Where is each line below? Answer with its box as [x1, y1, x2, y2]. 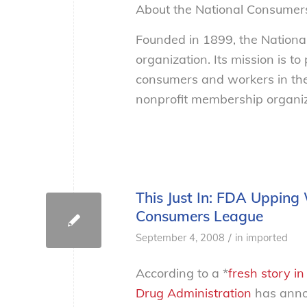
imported [246, 230, 288, 244]
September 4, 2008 [136, 230, 225, 244]
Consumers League [136, 206, 263, 225]
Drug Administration [136, 284, 251, 301]
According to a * [136, 265, 228, 281]
